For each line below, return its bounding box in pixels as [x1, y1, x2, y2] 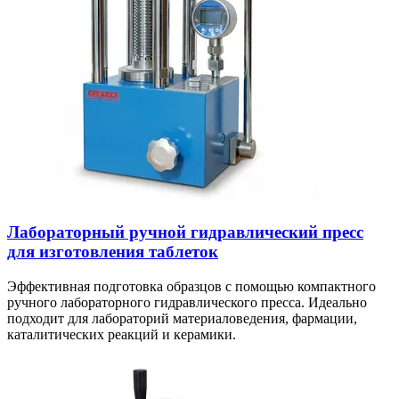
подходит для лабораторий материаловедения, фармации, [7, 310, 357, 326]
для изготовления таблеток [7, 242, 218, 261]
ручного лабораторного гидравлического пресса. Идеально [7, 294, 367, 310]
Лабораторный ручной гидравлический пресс [7, 223, 363, 241]
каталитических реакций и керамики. [7, 326, 236, 342]
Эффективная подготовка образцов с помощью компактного [7, 278, 376, 294]
